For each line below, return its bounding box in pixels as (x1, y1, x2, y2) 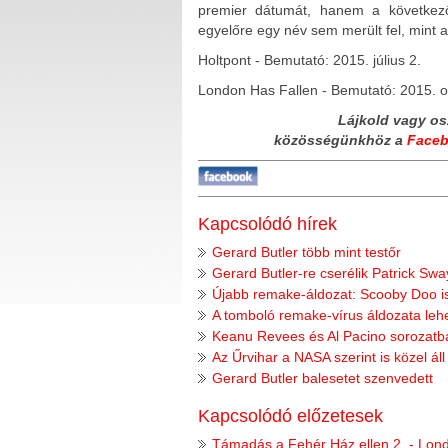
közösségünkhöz (274, 132, 395, 149)
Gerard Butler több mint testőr (212, 244, 401, 261)
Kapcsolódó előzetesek (198, 406, 383, 427)
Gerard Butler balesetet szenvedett (212, 370, 433, 387)
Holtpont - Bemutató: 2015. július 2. (198, 52, 421, 69)
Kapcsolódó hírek (198, 214, 337, 235)
